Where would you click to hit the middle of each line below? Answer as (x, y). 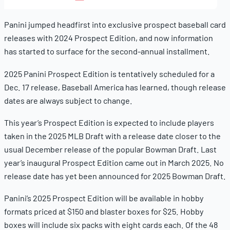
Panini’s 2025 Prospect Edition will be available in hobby (104, 198)
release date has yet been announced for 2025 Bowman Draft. (115, 176)
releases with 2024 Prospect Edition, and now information (109, 38)
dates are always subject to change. (68, 100)
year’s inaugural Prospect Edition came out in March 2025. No (114, 162)
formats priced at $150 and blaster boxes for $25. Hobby (104, 211)
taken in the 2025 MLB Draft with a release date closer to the (112, 136)
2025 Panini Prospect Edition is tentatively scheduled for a (109, 73)
